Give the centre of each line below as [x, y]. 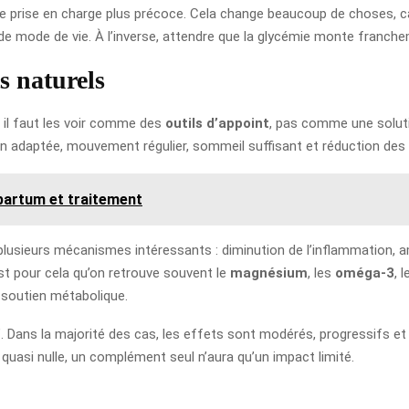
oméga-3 [365, 273]
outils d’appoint [217, 123]
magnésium [269, 273]
